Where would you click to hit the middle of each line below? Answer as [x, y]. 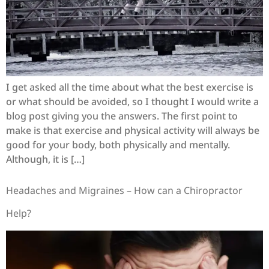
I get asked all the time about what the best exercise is [130, 87]
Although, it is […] [45, 159]
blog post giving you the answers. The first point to [122, 116]
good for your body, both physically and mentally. [118, 145]
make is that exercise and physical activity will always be [133, 131]
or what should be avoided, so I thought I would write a [132, 102]
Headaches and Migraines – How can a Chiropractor [124, 190]
